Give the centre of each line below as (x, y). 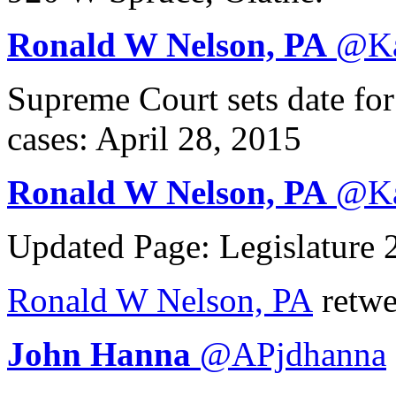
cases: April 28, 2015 (154, 138)
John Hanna (99, 354)
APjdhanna (309, 354)
